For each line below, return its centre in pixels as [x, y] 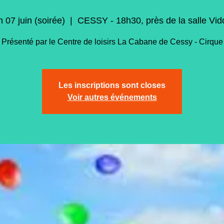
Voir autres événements [112, 97]
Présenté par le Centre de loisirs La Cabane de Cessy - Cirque [112, 42]
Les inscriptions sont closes [112, 85]
